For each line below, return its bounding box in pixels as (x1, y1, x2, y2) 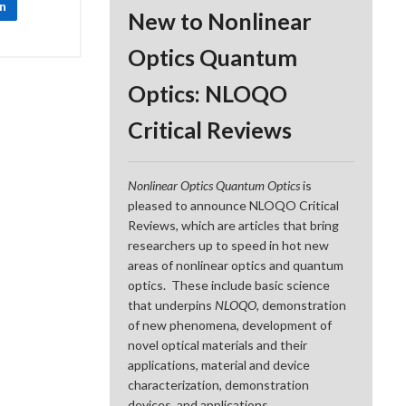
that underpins (128, 297, 216, 314)
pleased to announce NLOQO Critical (128, 198, 340, 214)
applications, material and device (128, 357, 311, 373)
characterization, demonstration (128, 377, 310, 393)
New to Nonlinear (128, 7, 313, 35)
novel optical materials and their (128, 337, 308, 353)
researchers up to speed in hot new (128, 237, 330, 254)
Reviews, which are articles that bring (128, 217, 340, 234)
